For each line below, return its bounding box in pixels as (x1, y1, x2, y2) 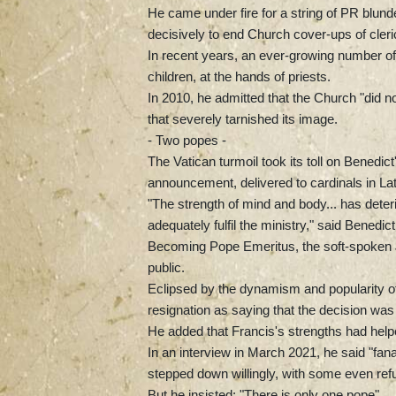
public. (148, 259, 185, 275)
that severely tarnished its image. (148, 110, 338, 126)
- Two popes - (148, 132, 226, 148)
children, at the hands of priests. (148, 68, 331, 84)
